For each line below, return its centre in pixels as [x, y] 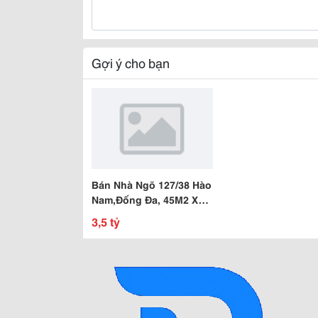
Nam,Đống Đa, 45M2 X [145, 199]
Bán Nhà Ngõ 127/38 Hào [152, 185]
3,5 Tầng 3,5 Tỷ [128, 214]
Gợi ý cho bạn [131, 62]
